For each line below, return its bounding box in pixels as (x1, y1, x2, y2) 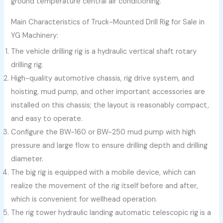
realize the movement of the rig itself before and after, (11, 181, 199, 191)
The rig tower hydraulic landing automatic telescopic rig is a (11, 208, 212, 218)
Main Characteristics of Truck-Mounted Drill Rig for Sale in (11, 17, 205, 27)
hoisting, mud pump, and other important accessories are (11, 87, 206, 97)
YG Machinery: (11, 31, 59, 40)
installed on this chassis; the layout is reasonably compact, (11, 101, 210, 110)
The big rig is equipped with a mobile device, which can (11, 168, 196, 177)
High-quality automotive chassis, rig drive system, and (11, 74, 195, 83)
